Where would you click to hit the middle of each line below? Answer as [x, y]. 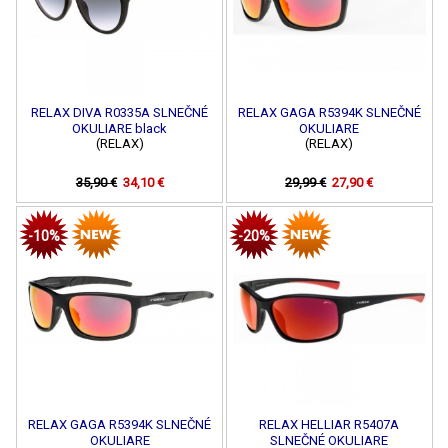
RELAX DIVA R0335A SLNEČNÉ [120, 112]
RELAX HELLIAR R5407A [329, 424]
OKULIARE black [120, 128]
